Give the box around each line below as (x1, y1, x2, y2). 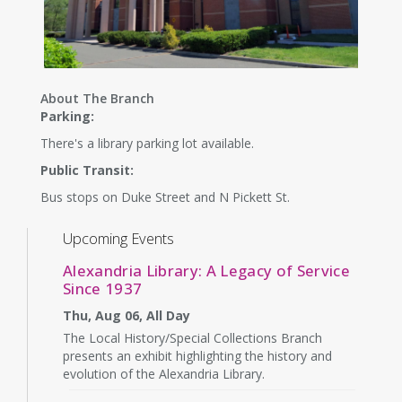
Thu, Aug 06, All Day (63, 306, 190, 324)
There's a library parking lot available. (40, 134, 254, 152)
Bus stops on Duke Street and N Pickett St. (40, 188, 290, 205)
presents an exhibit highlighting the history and (63, 346, 332, 364)
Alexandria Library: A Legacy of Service (63, 259, 351, 281)
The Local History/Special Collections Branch (63, 328, 322, 346)
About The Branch (40, 89, 154, 107)
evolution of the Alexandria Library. (63, 364, 265, 382)
